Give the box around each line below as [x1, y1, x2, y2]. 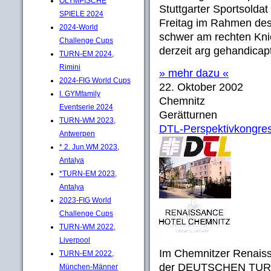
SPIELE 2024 [59, 9, 103, 18]
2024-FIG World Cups [59, 76, 131, 85]
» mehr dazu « [159, 67, 229, 79]
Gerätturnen [159, 109, 217, 121]
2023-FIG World [59, 195, 111, 204]
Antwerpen [59, 129, 95, 138]
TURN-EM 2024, [59, 49, 114, 58]
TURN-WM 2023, [59, 116, 116, 125]
